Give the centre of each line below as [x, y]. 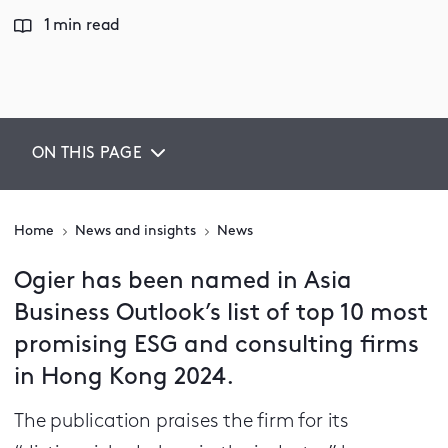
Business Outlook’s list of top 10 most [221, 314]
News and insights [135, 231]
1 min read [82, 26]
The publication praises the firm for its [181, 422]
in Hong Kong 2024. [124, 378]
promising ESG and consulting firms [216, 346]
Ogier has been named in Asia [183, 282]
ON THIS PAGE [87, 154]
